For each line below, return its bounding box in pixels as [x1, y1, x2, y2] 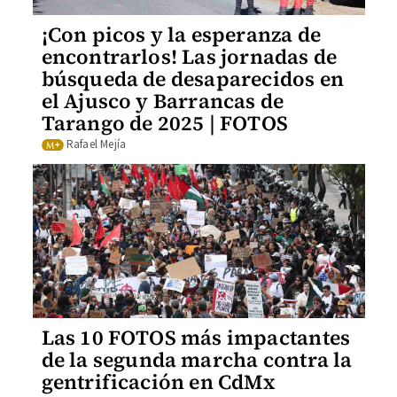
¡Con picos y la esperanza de [41, 19, 322, 49]
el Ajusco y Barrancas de [41, 86, 284, 115]
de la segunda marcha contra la [41, 346, 353, 374]
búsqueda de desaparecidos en [41, 64, 345, 93]
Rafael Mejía [66, 136, 127, 152]
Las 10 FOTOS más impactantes [41, 323, 351, 352]
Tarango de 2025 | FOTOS [41, 108, 289, 137]
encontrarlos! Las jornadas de [41, 42, 338, 71]
